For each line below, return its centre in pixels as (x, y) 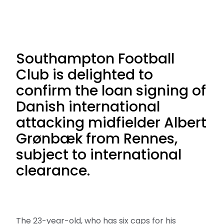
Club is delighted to (84, 75)
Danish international (88, 107)
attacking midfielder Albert (111, 123)
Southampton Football (95, 59)
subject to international (99, 155)
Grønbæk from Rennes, (97, 139)
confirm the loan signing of (111, 91)
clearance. (53, 171)
